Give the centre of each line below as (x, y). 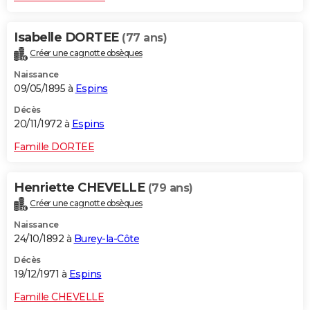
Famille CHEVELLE (59, 297)
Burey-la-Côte (106, 239)
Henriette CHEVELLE (81, 188)
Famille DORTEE (54, 147)
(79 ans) (170, 188)
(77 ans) (144, 38)
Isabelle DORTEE (68, 38)
